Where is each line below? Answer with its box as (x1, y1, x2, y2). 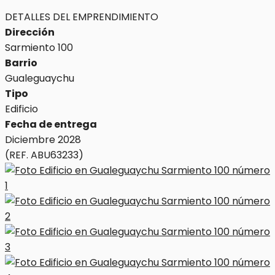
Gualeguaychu (5, 71, 74, 85)
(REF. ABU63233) (5, 148, 83, 162)
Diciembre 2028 (5, 133, 81, 147)
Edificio (5, 102, 38, 116)
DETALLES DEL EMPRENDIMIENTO (5, 10, 158, 24)
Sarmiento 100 (5, 41, 73, 55)
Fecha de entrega (5, 117, 97, 131)
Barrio (5, 56, 37, 70)
